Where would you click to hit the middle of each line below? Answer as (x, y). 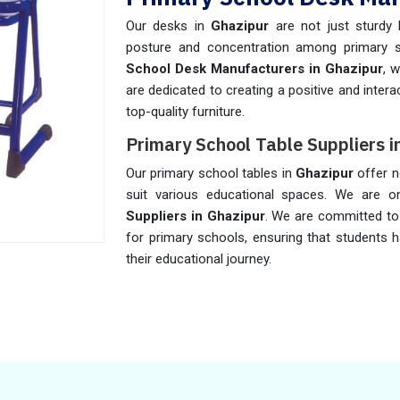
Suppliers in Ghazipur (196, 216)
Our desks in (169, 26)
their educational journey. (199, 259)
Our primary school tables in (211, 173)
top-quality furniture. (185, 112)
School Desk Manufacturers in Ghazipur (255, 69)
